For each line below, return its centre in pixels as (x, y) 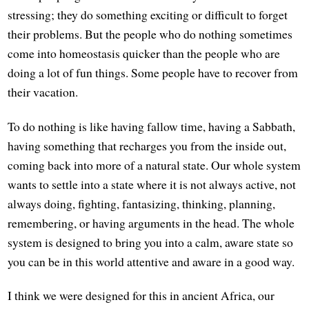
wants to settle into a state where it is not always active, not (152, 184)
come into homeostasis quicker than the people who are (144, 53)
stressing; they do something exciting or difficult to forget (148, 15)
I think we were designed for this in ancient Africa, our (141, 295)
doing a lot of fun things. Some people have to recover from (153, 73)
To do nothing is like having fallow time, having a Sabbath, (152, 126)
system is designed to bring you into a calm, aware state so (151, 242)
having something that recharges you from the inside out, (147, 145)
